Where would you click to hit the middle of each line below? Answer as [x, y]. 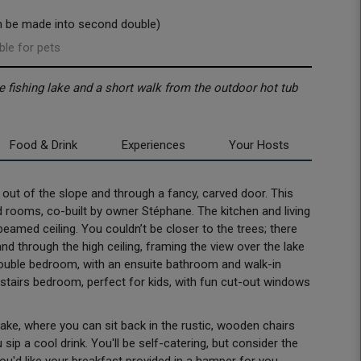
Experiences [153, 145]
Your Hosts [259, 145]
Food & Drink [43, 145]
